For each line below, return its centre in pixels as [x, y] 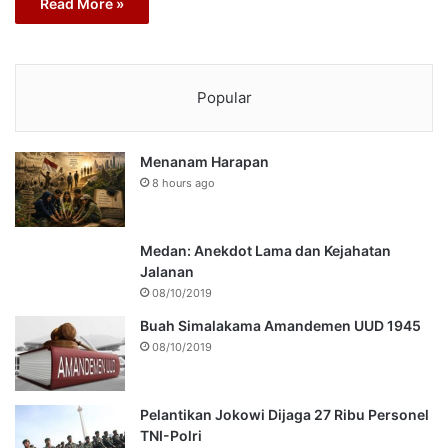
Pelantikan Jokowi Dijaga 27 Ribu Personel [284, 415]
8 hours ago [183, 183]
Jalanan [167, 272]
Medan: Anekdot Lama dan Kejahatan [265, 251]
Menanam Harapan [204, 162]
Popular [224, 98]
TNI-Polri [171, 436]
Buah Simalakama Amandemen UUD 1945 [280, 326]
